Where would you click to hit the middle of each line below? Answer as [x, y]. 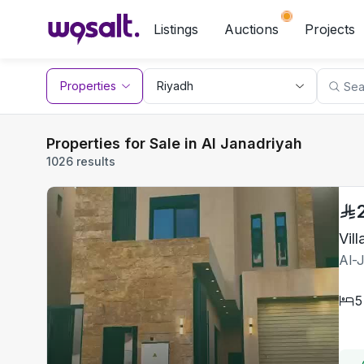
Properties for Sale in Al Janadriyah [174, 143]
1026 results [81, 161]
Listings [176, 29]
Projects [330, 29]
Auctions [251, 29]
